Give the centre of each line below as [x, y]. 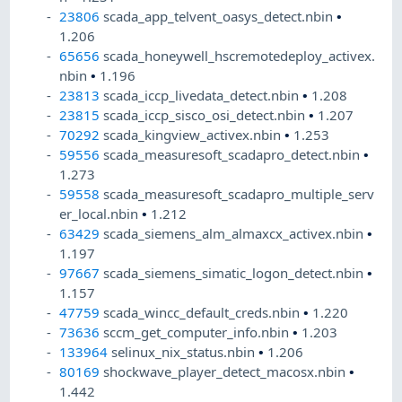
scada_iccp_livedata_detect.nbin [203, 96]
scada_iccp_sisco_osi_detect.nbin [206, 115]
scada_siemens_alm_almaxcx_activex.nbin [236, 234]
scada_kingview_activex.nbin [194, 135]
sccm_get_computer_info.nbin [198, 332]
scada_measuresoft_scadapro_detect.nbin [234, 155]
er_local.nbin [101, 214]
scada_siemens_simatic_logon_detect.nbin [236, 273]
